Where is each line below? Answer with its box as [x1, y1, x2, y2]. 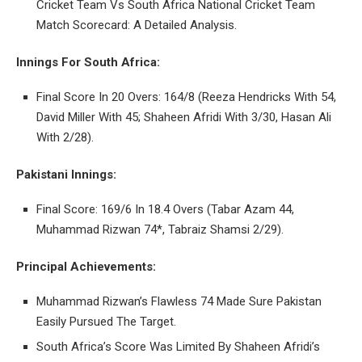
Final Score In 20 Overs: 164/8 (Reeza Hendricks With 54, [36, 89, 336, 104]
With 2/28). [36, 129, 94, 145]
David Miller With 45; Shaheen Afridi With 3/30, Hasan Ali [36, 109, 331, 124]
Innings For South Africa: [16, 54, 160, 69]
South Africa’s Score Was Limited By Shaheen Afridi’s [36, 339, 320, 354]
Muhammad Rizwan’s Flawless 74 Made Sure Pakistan [36, 293, 322, 309]
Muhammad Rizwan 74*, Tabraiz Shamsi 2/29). [36, 221, 284, 237]
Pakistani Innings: [16, 166, 116, 182]
